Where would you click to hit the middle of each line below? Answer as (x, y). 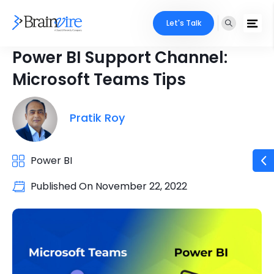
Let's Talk (183, 23)
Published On (63, 186)
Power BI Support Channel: (120, 57)
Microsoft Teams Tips (99, 80)
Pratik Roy (97, 117)
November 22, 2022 (141, 186)
